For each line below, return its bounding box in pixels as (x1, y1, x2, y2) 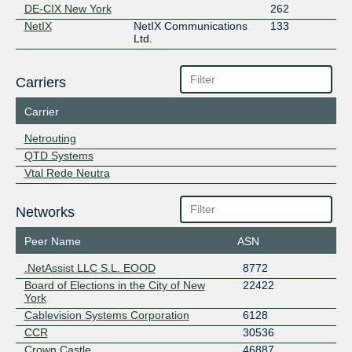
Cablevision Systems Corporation (24, 309, 189, 322)
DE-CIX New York (24, 2, 112, 16)
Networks (15, 204, 75, 221)
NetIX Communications (133, 20, 247, 33)
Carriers (15, 74, 66, 90)
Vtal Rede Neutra (24, 166, 110, 179)
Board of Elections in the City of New (24, 279, 205, 292)
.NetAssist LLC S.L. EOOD (24, 262, 156, 275)
